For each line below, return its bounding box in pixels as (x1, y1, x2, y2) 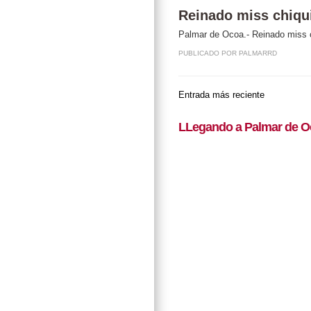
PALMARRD (239, 49, 277, 57)
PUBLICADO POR (178, 49, 239, 57)
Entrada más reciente (178, 90, 264, 101)
